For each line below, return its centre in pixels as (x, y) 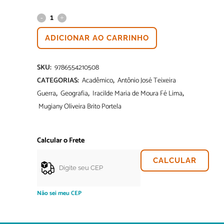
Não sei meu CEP (59, 193)
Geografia (74, 94)
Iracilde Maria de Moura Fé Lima (137, 94)
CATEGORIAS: (59, 81)
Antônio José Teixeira (147, 81)
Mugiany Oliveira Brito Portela (80, 107)
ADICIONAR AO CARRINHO (97, 38)
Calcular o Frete (61, 140)
